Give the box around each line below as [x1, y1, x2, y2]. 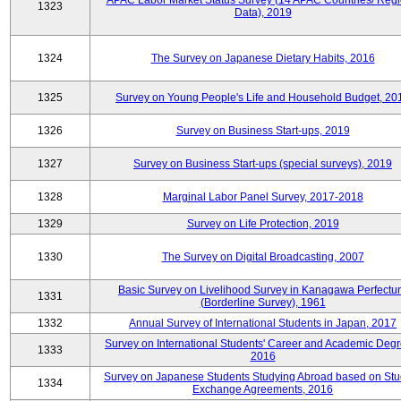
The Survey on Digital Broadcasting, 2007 [161, 251, 364, 263]
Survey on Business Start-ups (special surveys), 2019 [133, 158, 392, 170]
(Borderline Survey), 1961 [200, 296, 326, 309]
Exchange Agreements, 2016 [192, 383, 333, 396]
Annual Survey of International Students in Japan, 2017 [129, 317, 397, 329]
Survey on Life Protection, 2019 [186, 218, 339, 230]
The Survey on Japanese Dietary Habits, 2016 [150, 52, 375, 64]
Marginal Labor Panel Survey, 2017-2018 [162, 191, 363, 203]
